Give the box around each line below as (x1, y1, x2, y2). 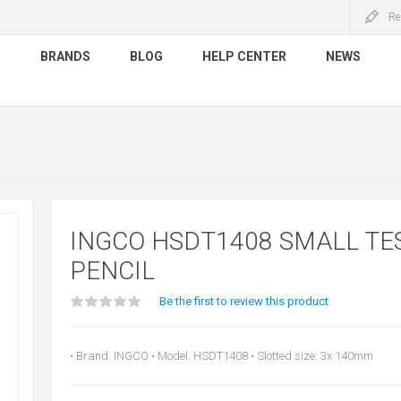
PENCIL (69, 256, 155, 286)
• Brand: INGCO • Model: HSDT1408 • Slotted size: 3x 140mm (69, 349, 373, 363)
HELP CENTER (202, 49, 286, 64)
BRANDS (40, 49, 90, 64)
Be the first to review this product (158, 294, 328, 308)
